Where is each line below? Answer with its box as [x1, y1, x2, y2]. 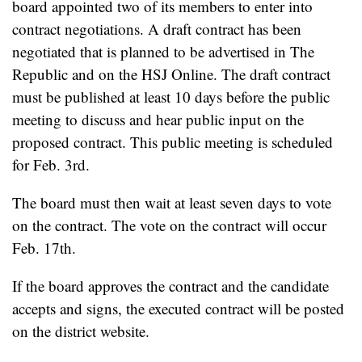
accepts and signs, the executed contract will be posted [12, 298, 344, 319]
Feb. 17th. [12, 237, 76, 258]
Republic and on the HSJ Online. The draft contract [12, 63, 330, 84]
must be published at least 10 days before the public [12, 86, 330, 107]
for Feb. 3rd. [12, 154, 90, 175]
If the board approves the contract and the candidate [12, 276, 329, 297]
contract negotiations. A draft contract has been [12, 18, 301, 39]
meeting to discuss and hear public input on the [12, 108, 304, 129]
